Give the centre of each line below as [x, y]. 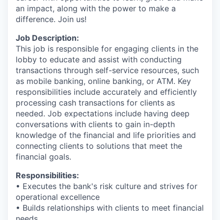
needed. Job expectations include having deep [103, 113]
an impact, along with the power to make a [96, 8]
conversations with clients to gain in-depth [95, 124]
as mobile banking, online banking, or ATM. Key [103, 81]
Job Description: [47, 38]
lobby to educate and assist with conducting [99, 59]
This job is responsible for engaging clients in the [107, 49]
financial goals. [43, 157]
